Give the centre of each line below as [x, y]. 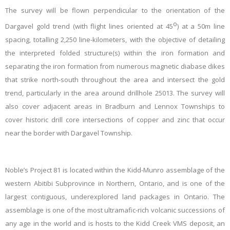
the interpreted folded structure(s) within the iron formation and [115, 53]
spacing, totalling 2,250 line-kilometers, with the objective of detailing [115, 40]
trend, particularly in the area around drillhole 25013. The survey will [115, 93]
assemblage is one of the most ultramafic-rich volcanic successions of [115, 210]
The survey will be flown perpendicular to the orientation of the [115, 10]
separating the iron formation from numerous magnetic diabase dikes [115, 66]
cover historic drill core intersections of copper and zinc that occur [115, 120]
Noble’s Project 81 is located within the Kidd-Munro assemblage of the [115, 170]
